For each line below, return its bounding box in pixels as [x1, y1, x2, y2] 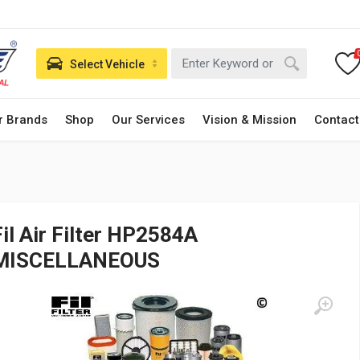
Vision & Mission [202, 112, 297, 127]
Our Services [112, 112, 185, 127]
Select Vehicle [70, 57, 145, 71]
